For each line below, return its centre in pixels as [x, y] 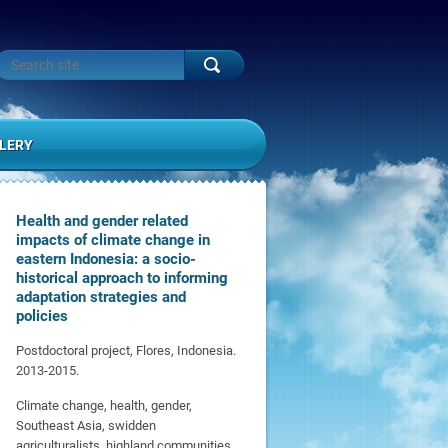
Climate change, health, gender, [104, 405]
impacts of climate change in [113, 240]
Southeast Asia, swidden [86, 425]
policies [42, 316]
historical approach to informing [122, 278]
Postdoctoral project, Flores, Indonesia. [126, 350]
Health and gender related [102, 221]
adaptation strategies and [101, 297]
